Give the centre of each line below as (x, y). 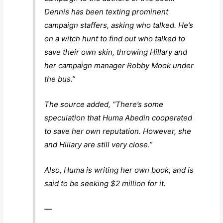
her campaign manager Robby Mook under (119, 65)
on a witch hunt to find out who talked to (115, 38)
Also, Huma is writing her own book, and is (119, 170)
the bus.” (60, 79)
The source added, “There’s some (104, 104)
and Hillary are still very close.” (99, 144)
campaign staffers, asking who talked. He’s (119, 25)
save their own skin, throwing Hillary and (116, 52)
